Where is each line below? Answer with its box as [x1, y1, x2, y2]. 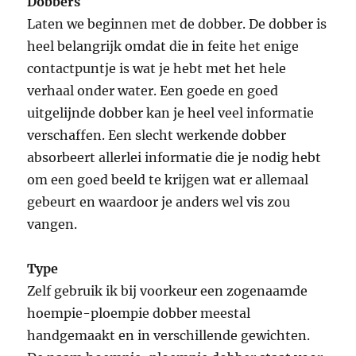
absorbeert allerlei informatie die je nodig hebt [27, 149, 322, 166]
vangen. [27, 216, 78, 233]
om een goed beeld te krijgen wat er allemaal [27, 172, 309, 188]
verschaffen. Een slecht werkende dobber [27, 127, 287, 144]
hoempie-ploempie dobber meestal [27, 305, 251, 322]
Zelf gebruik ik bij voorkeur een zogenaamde [27, 283, 308, 300]
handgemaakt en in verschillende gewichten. [27, 327, 311, 344]
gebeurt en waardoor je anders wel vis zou [27, 194, 291, 211]
